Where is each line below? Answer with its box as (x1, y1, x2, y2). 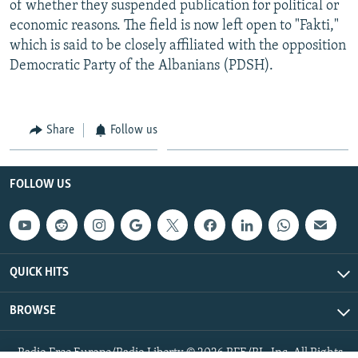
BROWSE (10, 304, 56, 317)
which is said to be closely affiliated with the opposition (10, 38, 346, 54)
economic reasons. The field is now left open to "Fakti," (10, 18, 339, 34)
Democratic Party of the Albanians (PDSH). (10, 58, 273, 74)
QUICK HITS (10, 265, 69, 279)
